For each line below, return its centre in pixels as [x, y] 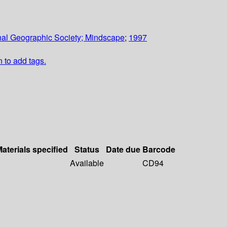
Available [87, 163]
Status [87, 149]
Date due [123, 149]
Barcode [159, 149]
